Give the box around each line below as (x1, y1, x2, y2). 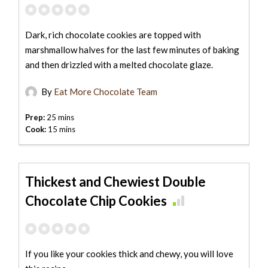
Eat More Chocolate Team (54, 86, 158, 97)
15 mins (46, 124, 76, 134)
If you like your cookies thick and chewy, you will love (25, 248, 234, 259)
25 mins (45, 112, 75, 122)
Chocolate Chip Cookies (25, 192, 167, 209)
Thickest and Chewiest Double (25, 173, 206, 190)
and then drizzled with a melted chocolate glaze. (25, 59, 214, 70)
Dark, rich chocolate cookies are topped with (25, 29, 202, 40)
